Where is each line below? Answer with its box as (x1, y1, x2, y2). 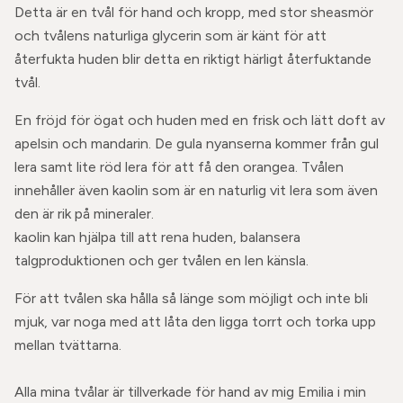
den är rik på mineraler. (14, 205, 154, 222)
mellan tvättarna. (14, 336, 121, 354)
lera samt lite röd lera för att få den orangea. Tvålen (14, 158, 344, 175)
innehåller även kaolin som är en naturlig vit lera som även (14, 182, 378, 199)
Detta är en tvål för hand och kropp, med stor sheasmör (14, 4, 373, 21)
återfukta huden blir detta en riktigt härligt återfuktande (14, 50, 372, 67)
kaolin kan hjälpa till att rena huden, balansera (14, 228, 300, 246)
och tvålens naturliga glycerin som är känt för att (14, 27, 327, 44)
